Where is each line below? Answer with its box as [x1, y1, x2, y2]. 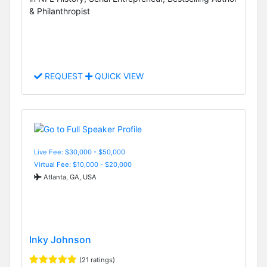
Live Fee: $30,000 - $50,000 [34, 147, 125, 156]
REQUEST [42, 71, 85, 82]
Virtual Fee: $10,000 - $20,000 [34, 160, 132, 169]
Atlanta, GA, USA [42, 172, 97, 181]
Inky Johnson [29, 234, 91, 246]
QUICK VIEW [92, 71, 144, 82]
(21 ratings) [79, 256, 115, 265]
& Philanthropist [29, 6, 90, 17]
